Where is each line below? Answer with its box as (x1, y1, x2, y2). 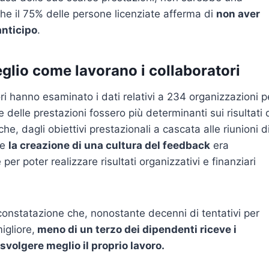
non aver (216, 8, 260, 20)
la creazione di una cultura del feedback (8, 139, 210, 152)
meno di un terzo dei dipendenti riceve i (35, 223, 237, 236)
